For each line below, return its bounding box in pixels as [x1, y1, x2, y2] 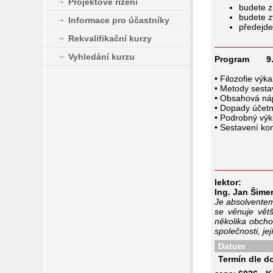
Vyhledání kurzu [68, 51, 135, 62]
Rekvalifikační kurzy [68, 33, 152, 43]
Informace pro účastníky [68, 15, 169, 25]
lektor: [214, 177, 241, 187]
